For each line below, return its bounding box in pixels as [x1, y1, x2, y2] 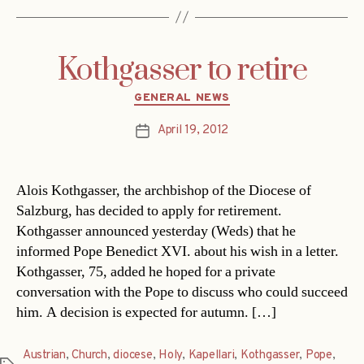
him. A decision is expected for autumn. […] [16, 303, 276, 323]
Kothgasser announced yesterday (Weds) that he [16, 222, 296, 241]
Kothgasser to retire [57, 50, 307, 90]
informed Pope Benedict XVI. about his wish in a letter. [16, 242, 339, 262]
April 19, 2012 [157, 123, 229, 139]
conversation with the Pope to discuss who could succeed [16, 283, 348, 302]
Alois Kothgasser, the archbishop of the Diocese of [16, 181, 311, 201]
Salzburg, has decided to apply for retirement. [16, 201, 282, 221]
